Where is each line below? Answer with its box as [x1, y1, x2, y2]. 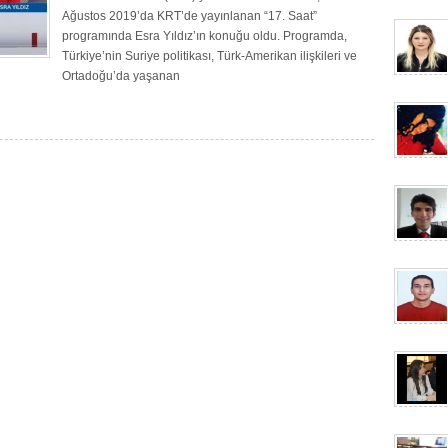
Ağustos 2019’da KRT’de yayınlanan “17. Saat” [62, 9, 317, 23]
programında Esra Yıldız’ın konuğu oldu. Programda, [62, 29, 347, 43]
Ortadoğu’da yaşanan [62, 69, 180, 83]
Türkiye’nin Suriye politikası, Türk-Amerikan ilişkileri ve [62, 49, 357, 63]
